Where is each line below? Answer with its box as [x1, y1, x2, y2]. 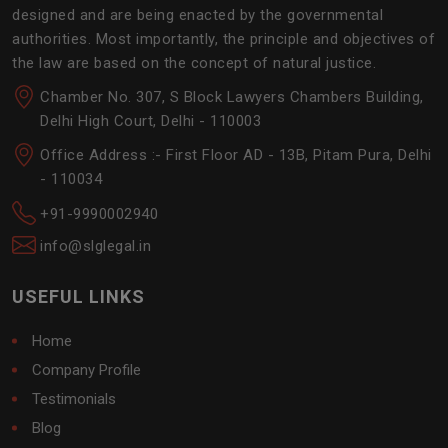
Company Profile [32, 360, 141, 379]
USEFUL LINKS [12, 285, 145, 307]
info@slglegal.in [40, 236, 151, 255]
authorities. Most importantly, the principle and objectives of [12, 29, 435, 48]
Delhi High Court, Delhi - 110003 [40, 111, 261, 130]
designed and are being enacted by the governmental [12, 5, 383, 24]
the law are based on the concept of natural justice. [12, 53, 376, 72]
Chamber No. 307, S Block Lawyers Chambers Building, [40, 87, 424, 106]
